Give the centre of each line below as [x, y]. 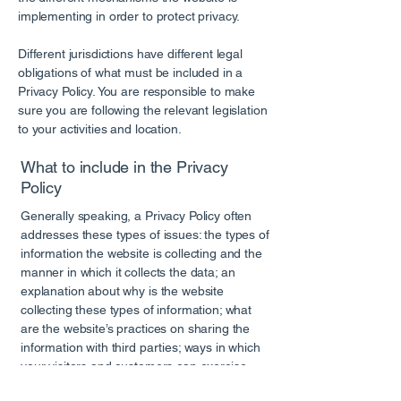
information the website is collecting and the [141, 253]
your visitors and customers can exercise [134, 366]
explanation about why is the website [122, 291]
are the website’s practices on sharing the [136, 328]
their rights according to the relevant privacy [142, 385]
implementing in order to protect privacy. [131, 16]
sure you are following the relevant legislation [143, 110]
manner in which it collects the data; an [128, 272]
